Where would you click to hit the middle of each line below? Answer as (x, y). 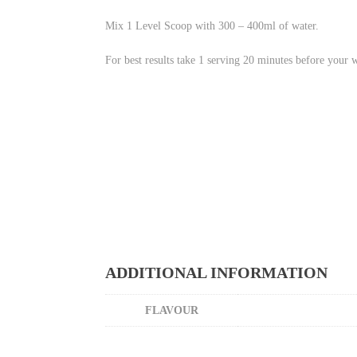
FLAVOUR (171, 310)
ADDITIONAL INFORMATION (216, 273)
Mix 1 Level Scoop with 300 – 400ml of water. (212, 26)
